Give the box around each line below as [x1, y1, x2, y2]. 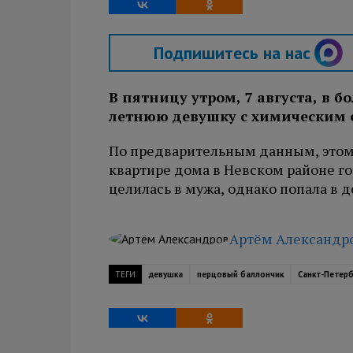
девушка [149, 269, 183, 280]
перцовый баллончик [197, 269, 284, 280]
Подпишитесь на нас [153, 42, 310, 64]
